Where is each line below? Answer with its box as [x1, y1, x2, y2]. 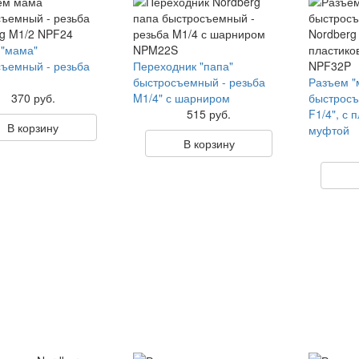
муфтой [309, 122, 350, 138]
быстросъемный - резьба [132, 74, 265, 90]
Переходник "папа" [132, 58, 233, 74]
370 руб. [10, 90, 55, 106]
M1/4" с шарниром [132, 90, 230, 106]
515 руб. [187, 106, 232, 122]
